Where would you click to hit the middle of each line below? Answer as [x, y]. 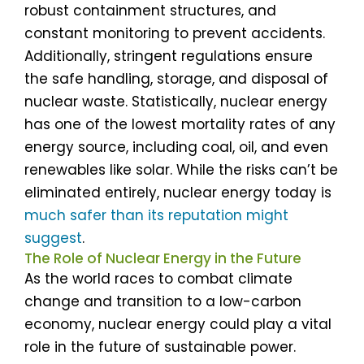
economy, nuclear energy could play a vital [178, 325]
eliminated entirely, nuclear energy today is [178, 193]
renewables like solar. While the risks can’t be [181, 170]
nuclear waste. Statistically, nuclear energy [176, 102]
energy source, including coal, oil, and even [176, 147]
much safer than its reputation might [156, 216]
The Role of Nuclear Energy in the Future [163, 259]
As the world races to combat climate [158, 279]
